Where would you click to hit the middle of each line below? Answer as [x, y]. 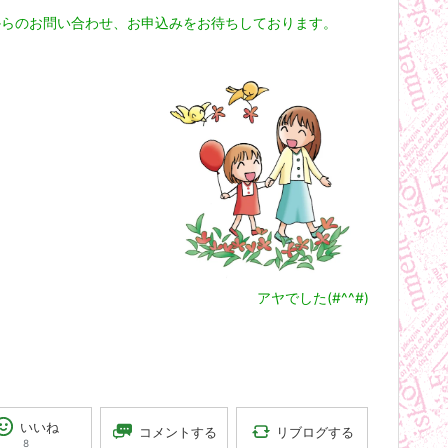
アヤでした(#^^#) [313, 297]
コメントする [178, 431]
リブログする [314, 431]
